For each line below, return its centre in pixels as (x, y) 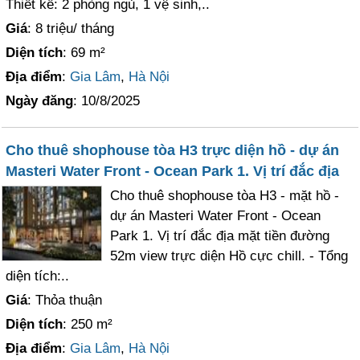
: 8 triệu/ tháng (71, 28)
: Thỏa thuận (65, 300)
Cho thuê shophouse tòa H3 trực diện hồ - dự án (173, 150)
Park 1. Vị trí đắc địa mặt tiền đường (220, 235)
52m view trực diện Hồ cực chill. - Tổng (229, 256)
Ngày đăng (40, 100)
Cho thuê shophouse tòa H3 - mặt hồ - (225, 195)
